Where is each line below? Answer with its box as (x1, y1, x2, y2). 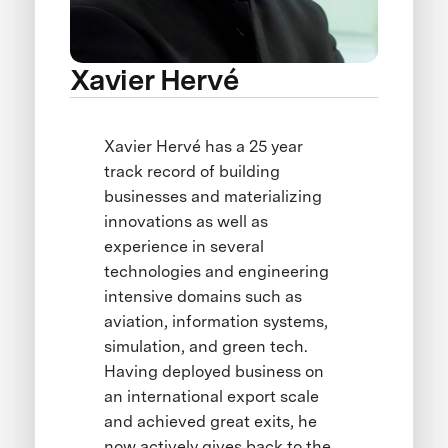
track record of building (104, 162, 281, 182)
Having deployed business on (104, 362, 325, 382)
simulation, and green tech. (104, 337, 309, 357)
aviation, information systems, (104, 312, 329, 332)
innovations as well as (104, 212, 269, 232)
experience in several (104, 237, 265, 257)
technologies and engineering (104, 262, 330, 282)
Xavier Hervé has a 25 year (104, 137, 304, 157)
